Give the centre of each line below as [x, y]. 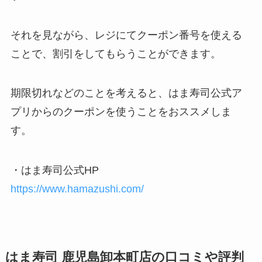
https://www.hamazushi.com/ [77, 189]
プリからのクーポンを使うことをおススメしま [121, 112]
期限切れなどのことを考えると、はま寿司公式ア [126, 93]
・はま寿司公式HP [54, 170]
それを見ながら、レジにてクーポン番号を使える [126, 35]
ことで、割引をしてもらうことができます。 [116, 54]
